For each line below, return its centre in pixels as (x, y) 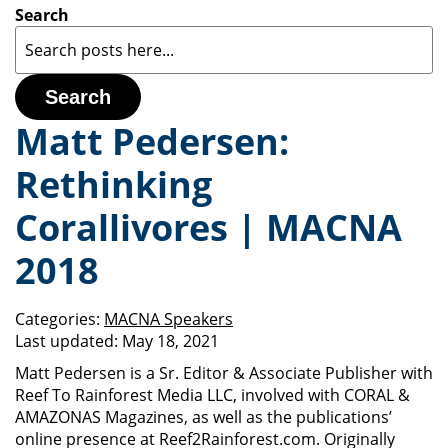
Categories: (57, 319)
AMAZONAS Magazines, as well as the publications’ (203, 417)
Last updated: (66, 341)
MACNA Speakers (168, 319)
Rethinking (113, 184)
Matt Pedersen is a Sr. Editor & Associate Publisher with (224, 373)
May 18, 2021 (170, 341)
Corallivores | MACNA (208, 227)
